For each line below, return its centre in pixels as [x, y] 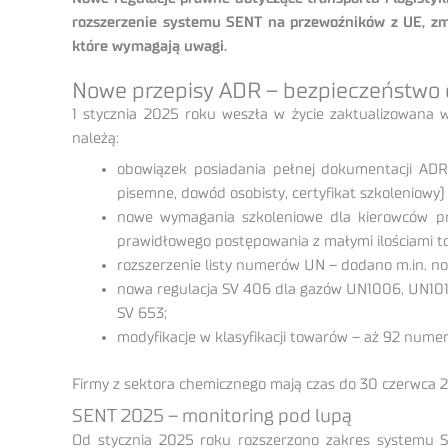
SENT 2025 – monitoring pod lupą [212, 417]
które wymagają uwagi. [149, 46]
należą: [95, 138]
